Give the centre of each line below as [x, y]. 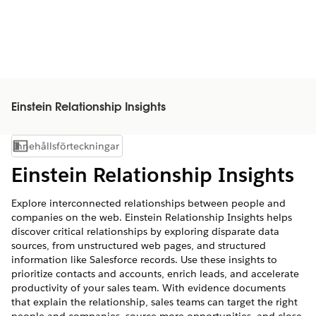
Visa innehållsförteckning [119, 150]
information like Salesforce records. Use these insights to [144, 260]
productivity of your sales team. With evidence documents [148, 288]
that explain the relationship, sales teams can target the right [154, 302]
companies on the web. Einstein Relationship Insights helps [152, 217]
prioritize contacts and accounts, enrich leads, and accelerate [155, 274]
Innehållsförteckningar [66, 146]
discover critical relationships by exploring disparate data [145, 231]
